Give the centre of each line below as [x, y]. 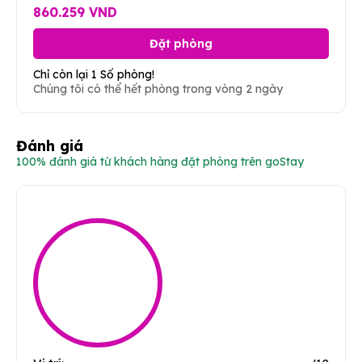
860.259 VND [75, 12]
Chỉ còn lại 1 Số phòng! [94, 74]
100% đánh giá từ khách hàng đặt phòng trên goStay [160, 161]
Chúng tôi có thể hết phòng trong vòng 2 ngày [158, 88]
